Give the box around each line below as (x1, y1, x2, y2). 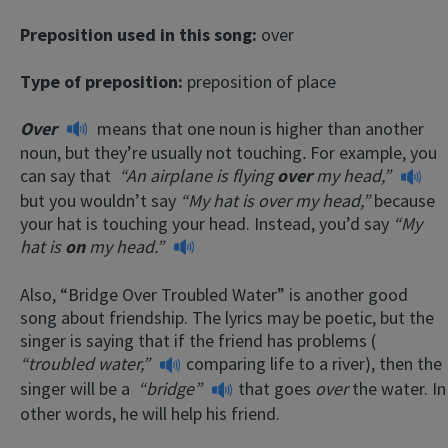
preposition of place (187, 69, 336, 93)
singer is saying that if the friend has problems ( (20, 329, 376, 353)
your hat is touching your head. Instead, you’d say (20, 211, 393, 235)
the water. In (348, 376, 446, 400)
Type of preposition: (20, 69, 187, 93)
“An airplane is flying (119, 164, 277, 188)
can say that (20, 164, 115, 188)
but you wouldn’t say (20, 188, 180, 212)
